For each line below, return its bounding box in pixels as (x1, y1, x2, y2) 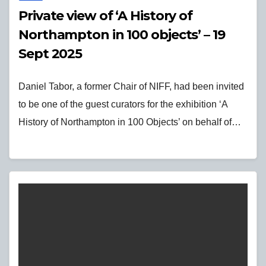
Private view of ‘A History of (18, 7, 193, 24)
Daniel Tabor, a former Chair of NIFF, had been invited (18, 81, 244, 91)
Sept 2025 (18, 45, 83, 62)
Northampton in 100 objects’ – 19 (18, 26, 225, 43)
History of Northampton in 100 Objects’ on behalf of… (18, 116, 241, 127)
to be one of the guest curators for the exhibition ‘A (18, 99, 227, 109)
